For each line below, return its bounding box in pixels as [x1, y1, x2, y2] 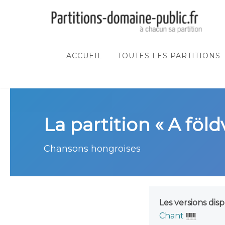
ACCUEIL [66, 51, 102, 60]
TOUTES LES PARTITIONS [118, 51, 220, 60]
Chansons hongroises [44, 143, 141, 154]
